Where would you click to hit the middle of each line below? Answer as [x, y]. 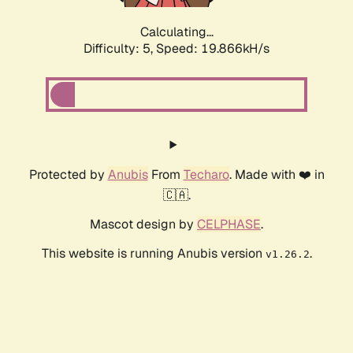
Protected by [68, 175]
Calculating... [176, 32]
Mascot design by [143, 225]
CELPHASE [229, 225]
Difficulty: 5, [120, 49]
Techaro [206, 175]
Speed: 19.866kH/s [213, 49]
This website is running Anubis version [153, 254]
